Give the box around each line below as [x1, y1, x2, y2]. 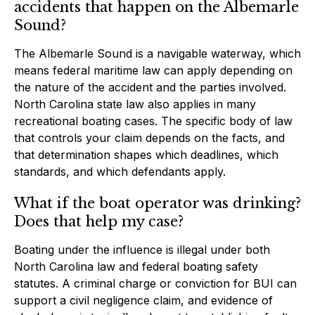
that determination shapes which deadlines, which [14, 147, 278, 162]
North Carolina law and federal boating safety [14, 259, 258, 274]
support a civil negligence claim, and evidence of [14, 292, 273, 307]
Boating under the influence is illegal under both [14, 242, 270, 257]
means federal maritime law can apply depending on [14, 63, 292, 77]
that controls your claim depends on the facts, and [14, 130, 285, 145]
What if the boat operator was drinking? [14, 194, 301, 212]
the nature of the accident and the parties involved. [14, 79, 286, 94]
